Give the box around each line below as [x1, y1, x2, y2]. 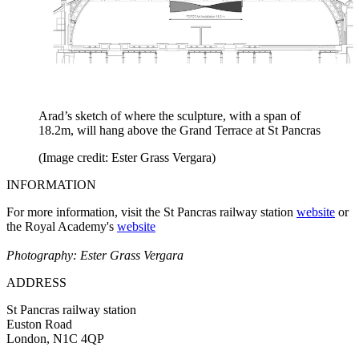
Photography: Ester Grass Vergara [6, 248, 184, 263]
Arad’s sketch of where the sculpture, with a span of [38, 109, 301, 123]
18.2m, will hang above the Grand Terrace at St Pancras [38, 123, 321, 138]
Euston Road [6, 317, 72, 332]
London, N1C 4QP [6, 332, 104, 346]
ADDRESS [6, 276, 67, 290]
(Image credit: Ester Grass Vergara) [38, 151, 216, 165]
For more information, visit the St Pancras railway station [6, 205, 296, 220]
